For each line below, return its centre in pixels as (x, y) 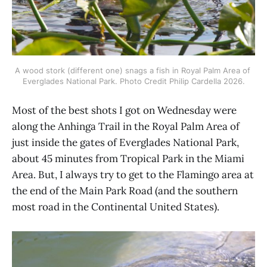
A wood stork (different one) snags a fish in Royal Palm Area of (132, 70)
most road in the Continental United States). (116, 207)
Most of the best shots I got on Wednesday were (124, 111)
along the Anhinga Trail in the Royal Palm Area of (126, 127)
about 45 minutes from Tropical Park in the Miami (128, 159)
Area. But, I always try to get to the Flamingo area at (133, 175)
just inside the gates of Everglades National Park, (125, 143)
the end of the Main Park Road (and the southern (125, 191)
